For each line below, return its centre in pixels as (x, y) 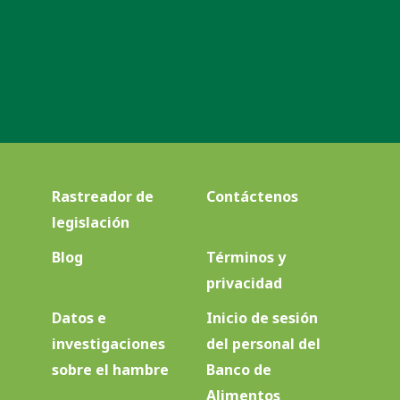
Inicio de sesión (262, 317)
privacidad (244, 283)
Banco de (238, 369)
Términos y (246, 257)
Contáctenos (252, 196)
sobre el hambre (110, 369)
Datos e (79, 317)
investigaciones (108, 343)
